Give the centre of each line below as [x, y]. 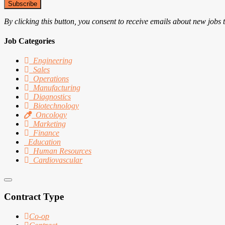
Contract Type [34, 196]
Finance [46, 133]
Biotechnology [56, 106]
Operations [51, 79]
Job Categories [29, 41]
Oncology [51, 115]
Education [44, 142]
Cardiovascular [58, 160]
